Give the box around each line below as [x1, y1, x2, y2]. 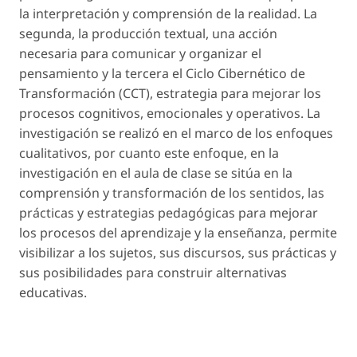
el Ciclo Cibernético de [172, 64, 305, 82]
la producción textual [78, 24, 206, 42]
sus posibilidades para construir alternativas [19, 263, 287, 281]
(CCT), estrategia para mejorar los [116, 84, 321, 102]
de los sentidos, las [207, 183, 324, 202]
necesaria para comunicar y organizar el [19, 44, 261, 62]
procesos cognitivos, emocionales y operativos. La [19, 104, 320, 122]
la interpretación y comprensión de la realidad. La [19, 4, 317, 22]
